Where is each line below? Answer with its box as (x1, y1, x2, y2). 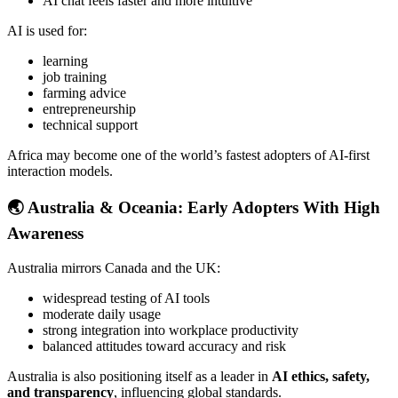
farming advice (43, 84, 126, 100)
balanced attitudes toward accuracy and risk (43, 338, 286, 354)
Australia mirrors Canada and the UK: (7, 259, 220, 275)
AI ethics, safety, (272, 368, 370, 384)
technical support (43, 116, 138, 132)
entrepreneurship (43, 100, 136, 116)
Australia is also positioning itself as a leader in (7, 368, 272, 384)
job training (43, 68, 107, 84)
